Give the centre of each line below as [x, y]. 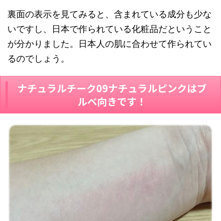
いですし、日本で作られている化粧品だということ [110, 29]
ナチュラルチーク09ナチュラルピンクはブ [112, 88]
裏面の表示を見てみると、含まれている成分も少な [110, 14]
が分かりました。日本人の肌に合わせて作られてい [110, 44]
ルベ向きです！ [112, 102]
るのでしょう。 [38, 59]
